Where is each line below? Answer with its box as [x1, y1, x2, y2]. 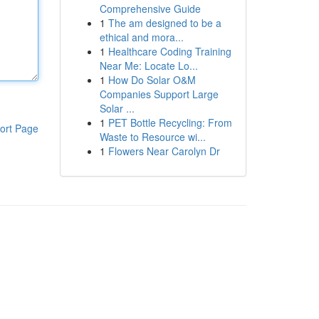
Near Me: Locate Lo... [99, 58, 198, 73]
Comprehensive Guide [99, 1, 201, 16]
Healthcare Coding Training [108, 44, 231, 58]
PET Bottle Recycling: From [108, 115, 232, 130]
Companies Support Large [99, 87, 219, 101]
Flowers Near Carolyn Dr [108, 144, 220, 158]
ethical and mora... [99, 30, 184, 44]
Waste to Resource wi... [99, 130, 206, 144]
